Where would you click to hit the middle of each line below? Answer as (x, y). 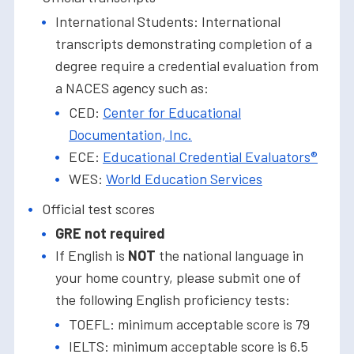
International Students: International (168, 22)
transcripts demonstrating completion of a (184, 44)
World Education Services (184, 179)
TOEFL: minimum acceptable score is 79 (189, 324)
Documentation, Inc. (130, 135)
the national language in (230, 256)
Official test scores (98, 209)
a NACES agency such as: (132, 88)
